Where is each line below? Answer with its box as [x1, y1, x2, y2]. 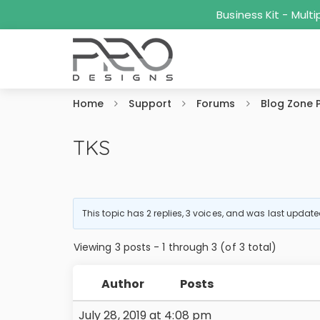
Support [129, 96, 171, 111]
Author [101, 276, 145, 292]
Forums [196, 96, 236, 111]
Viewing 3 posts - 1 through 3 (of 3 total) [74, 240, 277, 254]
